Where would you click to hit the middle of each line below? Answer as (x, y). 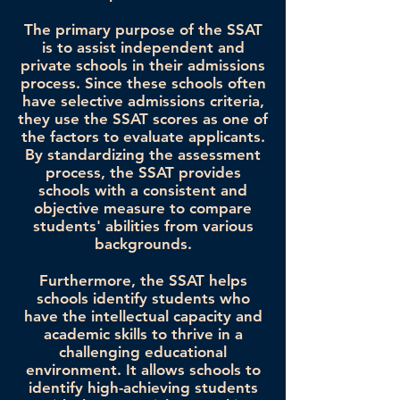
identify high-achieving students (143, 388)
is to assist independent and (143, 48)
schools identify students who (143, 299)
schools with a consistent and (143, 191)
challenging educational (143, 352)
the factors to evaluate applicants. (143, 137)
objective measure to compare (143, 208)
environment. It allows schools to (143, 370)
